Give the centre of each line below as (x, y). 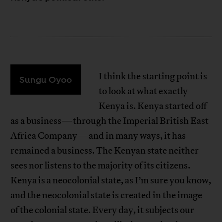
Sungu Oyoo (46, 79)
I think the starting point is (153, 76)
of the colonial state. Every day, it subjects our (103, 210)
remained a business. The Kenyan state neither (105, 150)
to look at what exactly (143, 91)
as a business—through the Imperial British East (110, 121)
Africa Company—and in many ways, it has (98, 136)
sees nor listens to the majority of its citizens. (101, 165)
